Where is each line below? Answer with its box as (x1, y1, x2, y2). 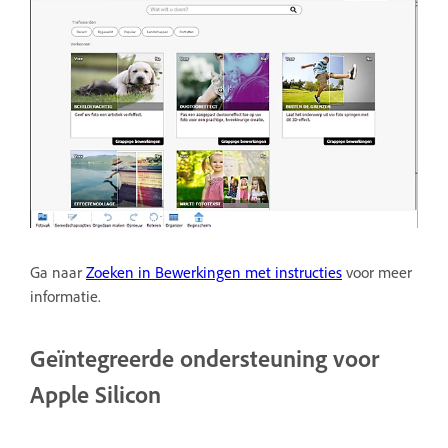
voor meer (342, 262, 412, 283)
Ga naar (30, 262, 86, 283)
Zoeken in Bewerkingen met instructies (86, 262, 342, 283)
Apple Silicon (30, 379, 161, 410)
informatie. (30, 286, 101, 307)
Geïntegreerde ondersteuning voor (30, 343, 379, 374)
